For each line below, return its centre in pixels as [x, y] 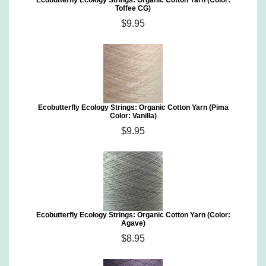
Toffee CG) [133, 8]
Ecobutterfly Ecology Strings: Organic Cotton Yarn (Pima [133, 107]
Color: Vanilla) [133, 116]
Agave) [133, 223]
